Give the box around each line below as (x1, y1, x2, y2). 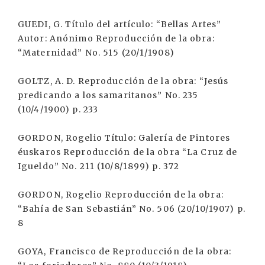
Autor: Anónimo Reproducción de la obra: (18, 33, 215, 44)
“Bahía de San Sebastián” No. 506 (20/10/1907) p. (18, 203, 245, 214)
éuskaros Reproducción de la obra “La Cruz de (18, 147, 238, 157)
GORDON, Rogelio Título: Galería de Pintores (18, 132, 231, 143)
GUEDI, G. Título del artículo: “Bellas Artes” (18, 19, 222, 30)
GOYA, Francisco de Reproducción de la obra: (18, 246, 232, 257)
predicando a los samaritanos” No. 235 (18, 90, 199, 101)
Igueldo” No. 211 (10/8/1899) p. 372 (18, 161, 180, 172)
